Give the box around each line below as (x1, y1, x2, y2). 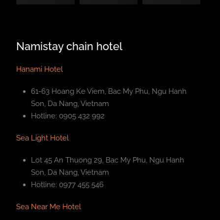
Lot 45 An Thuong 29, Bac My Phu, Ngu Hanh (31, 155, 185, 165)
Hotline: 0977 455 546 (31, 180, 104, 189)
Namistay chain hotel (16, 39, 123, 53)
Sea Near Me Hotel (16, 202, 82, 211)
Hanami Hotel (16, 64, 63, 74)
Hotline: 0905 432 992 (31, 111, 105, 120)
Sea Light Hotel (16, 133, 69, 142)
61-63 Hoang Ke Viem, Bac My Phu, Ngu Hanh (31, 86, 187, 96)
